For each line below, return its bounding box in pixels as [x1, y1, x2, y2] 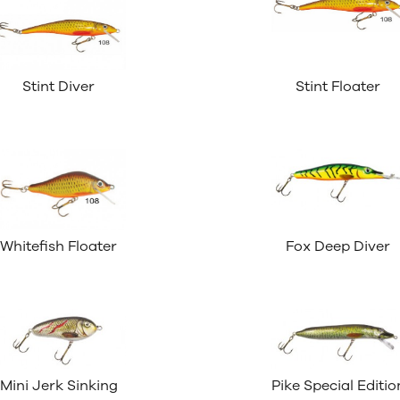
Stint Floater [296, 77, 381, 97]
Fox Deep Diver [286, 237, 391, 257]
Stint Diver [22, 77, 96, 97]
